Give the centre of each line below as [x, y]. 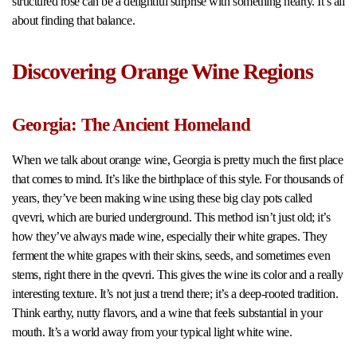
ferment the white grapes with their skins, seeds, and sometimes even [171, 256]
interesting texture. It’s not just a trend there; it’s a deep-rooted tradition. [175, 294]
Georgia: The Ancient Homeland [131, 125]
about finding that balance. [74, 21]
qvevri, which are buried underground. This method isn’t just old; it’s [171, 218]
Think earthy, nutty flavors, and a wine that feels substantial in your [167, 313]
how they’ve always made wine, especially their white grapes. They [170, 237]
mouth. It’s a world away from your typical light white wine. [152, 332]
